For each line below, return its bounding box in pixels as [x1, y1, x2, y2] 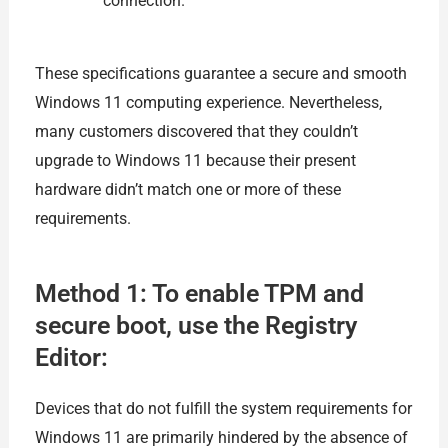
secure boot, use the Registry [34, 311, 357, 341]
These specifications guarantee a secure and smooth [34, 63, 407, 83]
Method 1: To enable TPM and [34, 279, 364, 309]
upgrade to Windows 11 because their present [34, 150, 356, 170]
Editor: [34, 343, 108, 373]
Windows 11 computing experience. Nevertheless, [34, 92, 382, 112]
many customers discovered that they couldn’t [34, 121, 358, 141]
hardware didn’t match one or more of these [34, 179, 341, 199]
